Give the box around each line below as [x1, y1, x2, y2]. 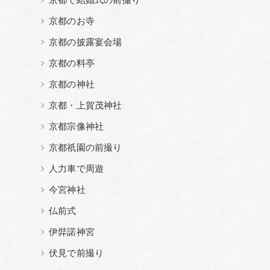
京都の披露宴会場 [49, 37, 122, 47]
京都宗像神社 [49, 122, 104, 131]
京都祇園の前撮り [49, 143, 122, 152]
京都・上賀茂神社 [49, 101, 122, 110]
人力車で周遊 [49, 164, 104, 174]
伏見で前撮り [49, 248, 104, 258]
